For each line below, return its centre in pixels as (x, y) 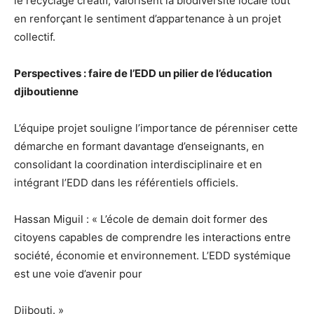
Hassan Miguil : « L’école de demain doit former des (141, 219)
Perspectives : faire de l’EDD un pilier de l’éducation (143, 73)
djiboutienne (46, 91)
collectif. (35, 36)
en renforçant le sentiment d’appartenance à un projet (148, 18)
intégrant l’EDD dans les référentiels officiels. (126, 182)
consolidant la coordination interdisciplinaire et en (138, 164)
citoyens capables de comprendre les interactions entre (152, 237)
